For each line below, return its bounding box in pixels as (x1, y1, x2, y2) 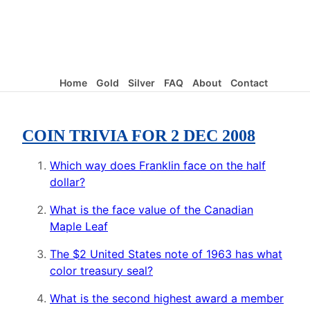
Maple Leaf (50, 219, 108, 234)
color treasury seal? (50, 264, 153, 278)
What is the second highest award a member (50, 291, 284, 306)
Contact (230, 77, 268, 89)
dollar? (50, 175, 85, 190)
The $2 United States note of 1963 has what (50, 247, 282, 262)
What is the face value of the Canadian (50, 203, 253, 217)
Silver (127, 77, 155, 89)
